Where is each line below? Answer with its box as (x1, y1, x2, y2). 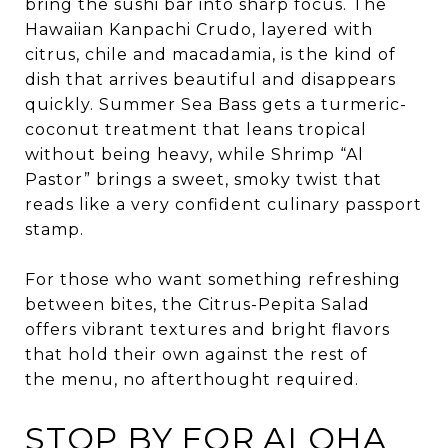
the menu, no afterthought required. (25, 369, 359, 389)
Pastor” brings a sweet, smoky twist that (25, 169, 382, 189)
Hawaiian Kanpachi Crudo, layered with (25, 19, 373, 39)
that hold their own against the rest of (25, 344, 368, 364)
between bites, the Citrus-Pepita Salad (25, 294, 370, 314)
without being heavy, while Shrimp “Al (25, 144, 364, 164)
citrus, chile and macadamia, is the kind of (25, 44, 396, 64)
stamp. (25, 219, 84, 239)
